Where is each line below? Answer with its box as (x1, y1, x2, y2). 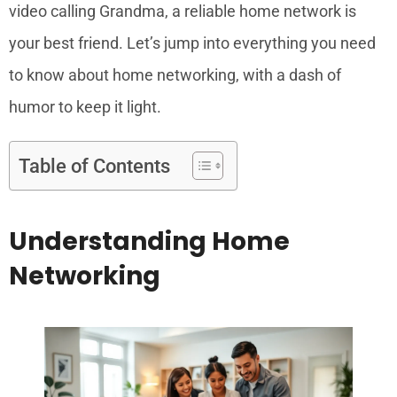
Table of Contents (19, 154, 170, 177)
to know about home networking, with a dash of (9, 65, 341, 84)
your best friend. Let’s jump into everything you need (9, 33, 376, 52)
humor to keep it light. (9, 97, 161, 116)
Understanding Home (9, 223, 290, 259)
